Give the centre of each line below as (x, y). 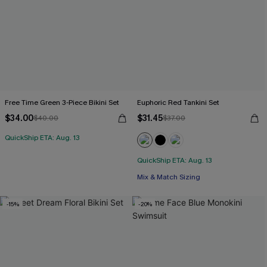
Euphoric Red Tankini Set (178, 103)
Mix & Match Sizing (169, 177)
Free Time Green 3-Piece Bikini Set (62, 103)
